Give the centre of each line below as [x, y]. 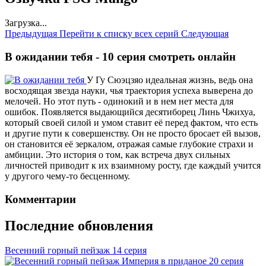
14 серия [129, 251]
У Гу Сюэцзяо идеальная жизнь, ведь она [170, 80]
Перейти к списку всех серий [120, 34]
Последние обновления [79, 225]
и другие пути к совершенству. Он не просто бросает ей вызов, [133, 133]
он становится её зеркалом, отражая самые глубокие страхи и [129, 144]
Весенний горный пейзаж [57, 251]
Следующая [205, 34]
